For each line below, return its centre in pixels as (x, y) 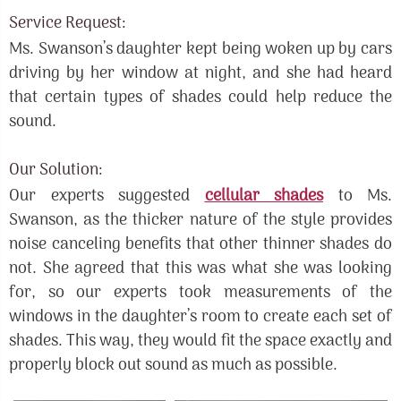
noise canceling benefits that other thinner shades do (200, 245)
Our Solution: (56, 171)
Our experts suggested (107, 196)
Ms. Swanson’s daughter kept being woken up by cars (200, 50)
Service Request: (68, 24)
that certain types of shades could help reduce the (200, 98)
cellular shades (264, 196)
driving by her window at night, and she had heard (200, 74)
